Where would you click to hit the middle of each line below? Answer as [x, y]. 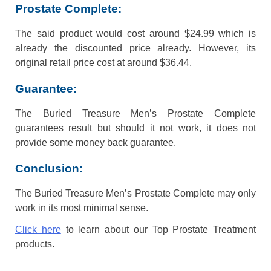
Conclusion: [49, 169]
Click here [38, 230]
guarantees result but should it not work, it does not [135, 128]
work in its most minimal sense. [82, 208]
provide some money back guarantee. [96, 143]
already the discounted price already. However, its [135, 48]
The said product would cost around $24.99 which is [135, 34]
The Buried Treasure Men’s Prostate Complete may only [135, 194]
